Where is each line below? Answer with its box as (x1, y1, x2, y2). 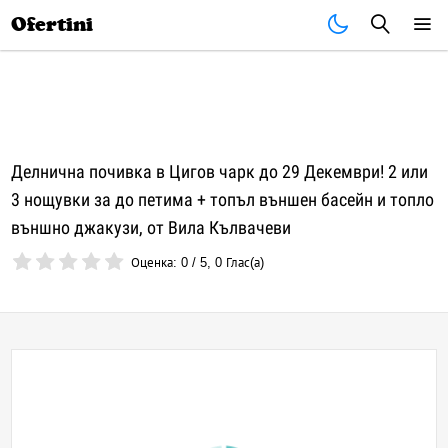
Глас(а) (222, 255, 265, 270)
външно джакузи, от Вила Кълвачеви (11, 217, 292, 238)
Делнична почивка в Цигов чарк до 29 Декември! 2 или (11, 161, 429, 182)
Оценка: (131, 255, 182, 270)
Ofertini (11, 13, 94, 36)
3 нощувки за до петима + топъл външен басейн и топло (11, 189, 435, 210)
